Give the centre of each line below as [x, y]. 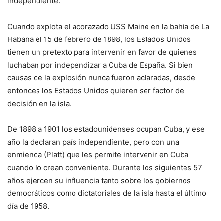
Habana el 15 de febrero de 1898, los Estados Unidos [99, 39]
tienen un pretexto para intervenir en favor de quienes [102, 52]
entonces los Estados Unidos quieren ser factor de [96, 91]
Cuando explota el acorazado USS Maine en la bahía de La [108, 27]
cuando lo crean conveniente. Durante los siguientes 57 [105, 168]
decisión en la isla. [39, 104]
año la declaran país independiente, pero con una [93, 142]
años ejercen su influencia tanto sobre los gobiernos [99, 181]
